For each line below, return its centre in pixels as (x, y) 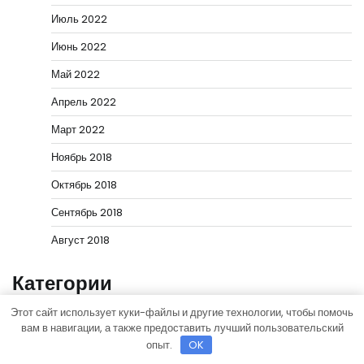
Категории (62, 284)
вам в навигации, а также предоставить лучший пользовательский (182, 327)
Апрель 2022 (84, 102)
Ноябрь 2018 (82, 158)
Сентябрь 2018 (87, 213)
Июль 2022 (79, 19)
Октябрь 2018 (84, 185)
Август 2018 (80, 240)
